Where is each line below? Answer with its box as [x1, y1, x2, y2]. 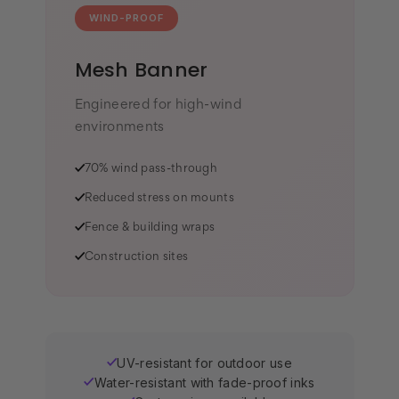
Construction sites [84, 252, 189, 264]
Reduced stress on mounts [84, 193, 234, 205]
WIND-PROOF [88, 12, 164, 25]
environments [74, 121, 165, 134]
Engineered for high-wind [74, 99, 241, 112]
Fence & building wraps [84, 223, 216, 234]
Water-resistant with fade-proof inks [94, 375, 315, 391]
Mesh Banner [74, 56, 208, 85]
